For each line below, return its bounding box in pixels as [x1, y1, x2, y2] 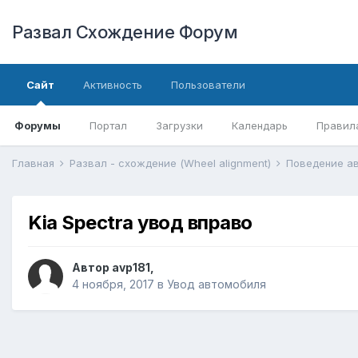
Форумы [14, 119, 61, 132]
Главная [12, 157, 58, 169]
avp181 [112, 261, 150, 275]
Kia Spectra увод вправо [28, 211, 253, 235]
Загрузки [156, 119, 203, 132]
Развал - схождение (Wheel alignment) [70, 157, 274, 169]
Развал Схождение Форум [12, 22, 237, 42]
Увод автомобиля [167, 277, 266, 292]
